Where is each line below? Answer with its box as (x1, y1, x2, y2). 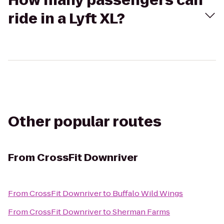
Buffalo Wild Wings (112, 188, 183, 198)
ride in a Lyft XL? (8, 9, 125, 28)
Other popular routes (8, 112, 161, 131)
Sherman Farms (112, 206, 170, 217)
